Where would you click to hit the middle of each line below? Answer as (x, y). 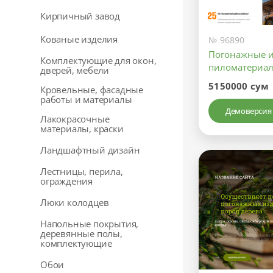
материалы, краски (82, 129)
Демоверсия (249, 111)
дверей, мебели (75, 70)
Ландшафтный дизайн (90, 150)
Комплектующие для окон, (98, 60)
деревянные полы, (81, 233)
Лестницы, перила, (82, 171)
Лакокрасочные (75, 119)
